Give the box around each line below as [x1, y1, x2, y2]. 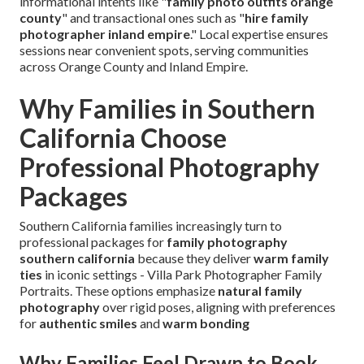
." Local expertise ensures [190, 26, 328, 42]
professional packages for [19, 234, 167, 250]
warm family [253, 250, 329, 266]
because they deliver [135, 250, 253, 266]
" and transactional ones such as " [62, 10, 245, 26]
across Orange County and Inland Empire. [19, 58, 248, 75]
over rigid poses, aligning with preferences [100, 299, 336, 315]
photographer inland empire [19, 26, 190, 42]
